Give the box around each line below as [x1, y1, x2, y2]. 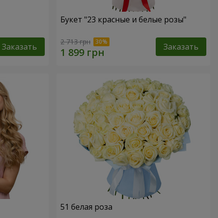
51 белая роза [60, 201, 112, 213]
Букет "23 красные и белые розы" [60, 14, 186, 25]
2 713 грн [60, 37, 91, 47]
